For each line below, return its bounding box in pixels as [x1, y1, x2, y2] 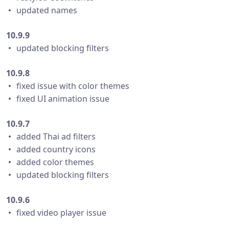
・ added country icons [6, 144, 96, 155]
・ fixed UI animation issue [6, 93, 109, 104]
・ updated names [6, 5, 77, 16]
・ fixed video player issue [6, 207, 106, 218]
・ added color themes [6, 156, 94, 168]
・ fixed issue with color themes [6, 80, 129, 91]
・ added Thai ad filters [6, 131, 96, 142]
